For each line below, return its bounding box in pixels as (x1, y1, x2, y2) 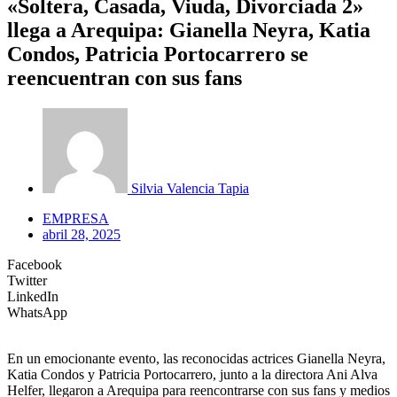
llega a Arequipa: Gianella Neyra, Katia (7, 18, 370, 42)
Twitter (7, 272, 47, 288)
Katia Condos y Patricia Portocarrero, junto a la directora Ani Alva (7, 366, 378, 382)
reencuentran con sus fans (7, 66, 242, 90)
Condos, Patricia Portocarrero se (7, 42, 308, 66)
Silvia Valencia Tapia (131, 180, 249, 196)
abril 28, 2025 (43, 226, 121, 242)
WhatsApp (7, 304, 67, 320)
